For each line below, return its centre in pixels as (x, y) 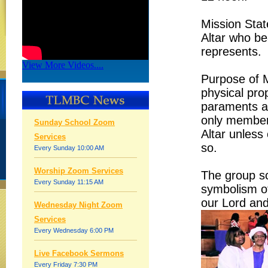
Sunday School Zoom (74, 122)
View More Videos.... (63, 65)
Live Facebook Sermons (79, 253)
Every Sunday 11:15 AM (69, 182)
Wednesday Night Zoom (78, 205)
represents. (231, 51)
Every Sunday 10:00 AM (69, 148)
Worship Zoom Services (79, 171)
